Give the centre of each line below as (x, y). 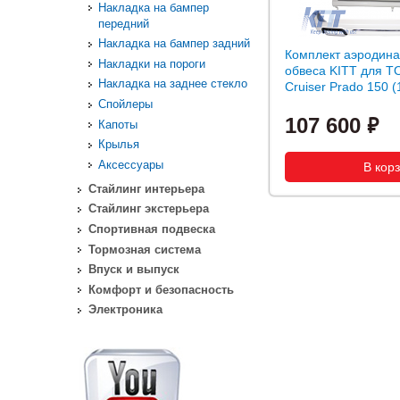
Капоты (118, 124)
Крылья (119, 145)
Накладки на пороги (152, 63)
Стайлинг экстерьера (148, 209)
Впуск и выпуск (133, 270)
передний (124, 23)
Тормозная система (144, 249)
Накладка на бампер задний (175, 44)
